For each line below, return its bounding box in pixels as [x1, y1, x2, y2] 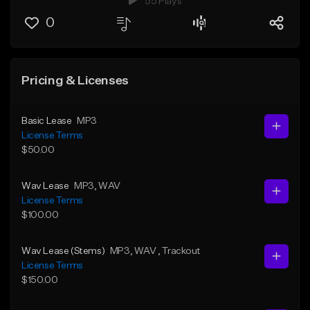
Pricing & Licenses [21, 74, 129, 87]
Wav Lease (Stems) [21, 246, 105, 256]
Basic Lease [21, 116, 72, 126]
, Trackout [158, 246, 201, 256]
